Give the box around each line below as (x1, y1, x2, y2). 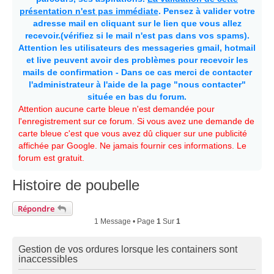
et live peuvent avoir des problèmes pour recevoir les (26, 55, 248, 65)
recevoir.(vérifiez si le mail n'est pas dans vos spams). (24, 31, 250, 40)
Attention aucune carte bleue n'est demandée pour (18, 104, 215, 114)
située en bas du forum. (87, 92, 187, 102)
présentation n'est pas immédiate (19, 6, 158, 16)
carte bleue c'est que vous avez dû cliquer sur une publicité (18, 128, 247, 138)
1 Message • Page (94, 217, 157, 226)
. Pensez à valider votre (158, 6, 255, 16)
